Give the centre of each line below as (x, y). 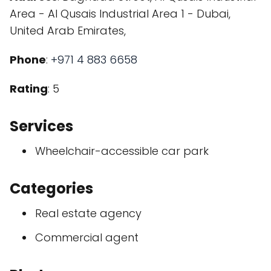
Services (41, 126)
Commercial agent (87, 237)
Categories (51, 188)
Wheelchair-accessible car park (122, 151)
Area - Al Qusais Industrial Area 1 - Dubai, (120, 14)
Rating (29, 89)
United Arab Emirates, (68, 31)
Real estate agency (88, 213)
